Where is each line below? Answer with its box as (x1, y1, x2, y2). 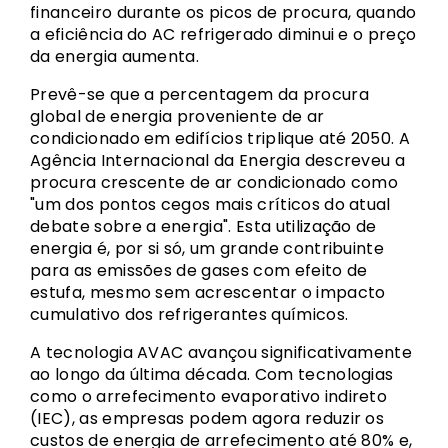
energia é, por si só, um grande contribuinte (30, 237, 385, 260)
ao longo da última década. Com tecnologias (30, 363, 394, 386)
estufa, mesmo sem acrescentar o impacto (30, 281, 386, 304)
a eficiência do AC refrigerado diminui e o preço (30, 23, 417, 46)
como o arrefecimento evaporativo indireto (30, 385, 388, 408)
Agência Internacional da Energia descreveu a (30, 149, 406, 172)
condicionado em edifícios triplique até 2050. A (30, 127, 411, 150)
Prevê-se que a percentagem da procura (30, 83, 369, 106)
